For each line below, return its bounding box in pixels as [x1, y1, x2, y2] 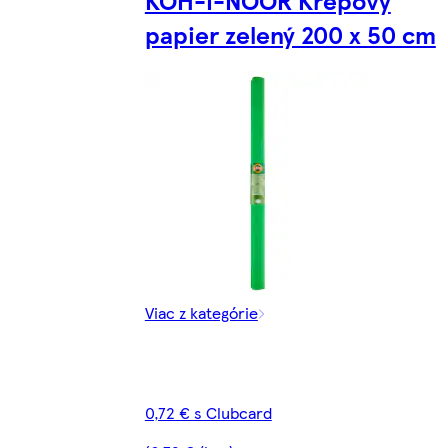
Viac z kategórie [144, 301, 258, 325]
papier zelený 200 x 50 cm [144, 17, 436, 52]
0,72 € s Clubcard [144, 401, 272, 425]
